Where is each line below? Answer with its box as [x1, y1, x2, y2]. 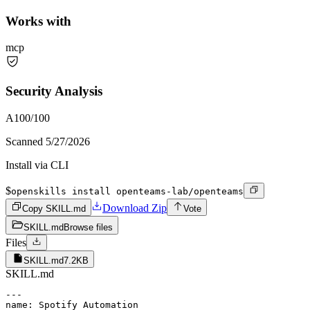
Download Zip [102, 201, 167, 214]
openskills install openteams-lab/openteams [11, 185, 244, 197]
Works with [6, 13, 71, 28]
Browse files [64, 221, 113, 232]
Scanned [6, 135, 46, 147]
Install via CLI [6, 158, 69, 171]
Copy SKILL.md [22, 203, 86, 214]
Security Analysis [6, 84, 102, 99]
